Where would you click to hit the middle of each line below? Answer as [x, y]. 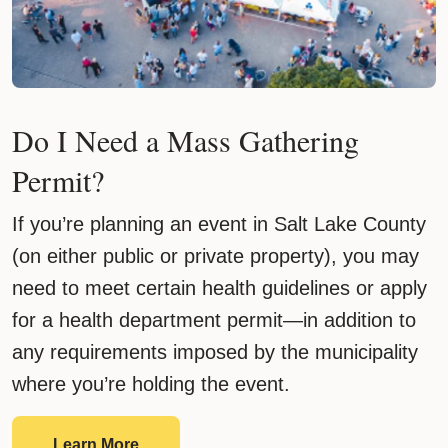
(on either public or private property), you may [215, 255]
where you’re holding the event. [151, 383]
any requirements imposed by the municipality [215, 351]
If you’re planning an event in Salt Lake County [219, 223]
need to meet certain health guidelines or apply [219, 287]
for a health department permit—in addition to [214, 319]
